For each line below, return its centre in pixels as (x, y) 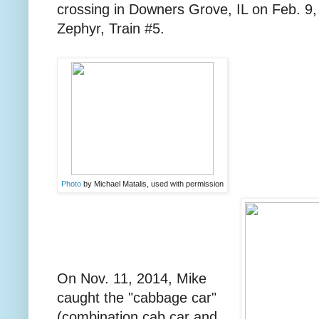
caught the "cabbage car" (137, 298)
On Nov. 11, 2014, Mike (132, 279)
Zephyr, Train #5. (111, 29)
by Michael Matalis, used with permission (153, 184)
